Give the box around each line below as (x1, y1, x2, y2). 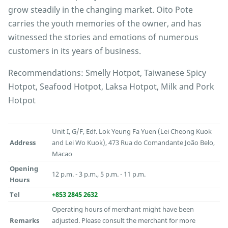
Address (10, 138, 36, 148)
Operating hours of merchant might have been (52, 205, 194, 214)
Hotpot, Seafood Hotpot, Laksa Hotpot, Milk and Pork (8, 81, 214, 93)
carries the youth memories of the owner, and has (8, 18, 202, 30)
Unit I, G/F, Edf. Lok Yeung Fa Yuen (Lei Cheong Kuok (52, 127, 212, 136)
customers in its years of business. (8, 45, 141, 57)
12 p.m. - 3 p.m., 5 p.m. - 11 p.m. (52, 169, 146, 179)
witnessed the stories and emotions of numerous (8, 32, 198, 43)
